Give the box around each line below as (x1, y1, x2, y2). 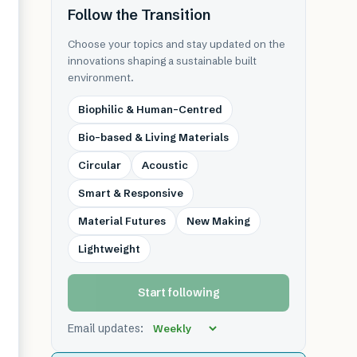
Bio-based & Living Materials (78, 131, 229, 143)
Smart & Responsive (78, 186, 183, 199)
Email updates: (68, 321, 143, 335)
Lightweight (78, 242, 140, 255)
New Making (186, 214, 250, 227)
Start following (137, 285, 220, 300)
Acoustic (142, 159, 188, 171)
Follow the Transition (68, 6, 210, 24)
